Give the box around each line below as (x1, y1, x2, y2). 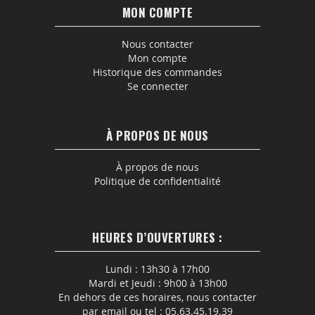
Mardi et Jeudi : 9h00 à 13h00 (88, 276, 227, 290)
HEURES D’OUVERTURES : (92, 229, 223, 246)
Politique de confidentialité (94, 174, 221, 188)
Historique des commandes (93, 65, 222, 79)
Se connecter (127, 79, 188, 93)
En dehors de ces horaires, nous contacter (58, 290, 257, 304)
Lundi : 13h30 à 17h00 (105, 262, 210, 276)
